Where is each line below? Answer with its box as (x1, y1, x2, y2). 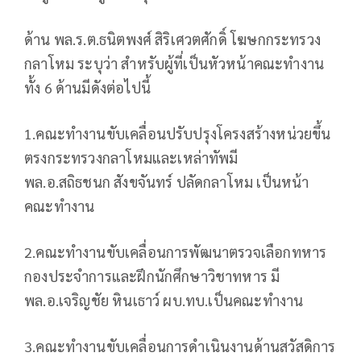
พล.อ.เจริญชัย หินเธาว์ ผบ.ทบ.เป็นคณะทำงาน (24, 291, 304, 310)
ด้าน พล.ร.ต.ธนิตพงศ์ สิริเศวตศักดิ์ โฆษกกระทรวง (24, 30, 322, 49)
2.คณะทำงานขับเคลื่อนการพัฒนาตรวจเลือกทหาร (24, 243, 327, 262)
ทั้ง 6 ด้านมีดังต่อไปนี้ (24, 78, 151, 98)
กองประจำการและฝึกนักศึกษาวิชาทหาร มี (24, 267, 280, 286)
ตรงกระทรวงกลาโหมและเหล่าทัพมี (24, 148, 239, 168)
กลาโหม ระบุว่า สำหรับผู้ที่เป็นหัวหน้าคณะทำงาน (24, 54, 325, 73)
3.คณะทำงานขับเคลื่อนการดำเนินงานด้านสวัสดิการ (24, 337, 336, 356)
